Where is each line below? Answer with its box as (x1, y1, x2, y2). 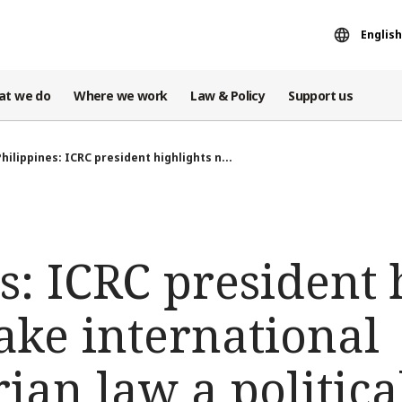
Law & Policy (190, 86, 266, 104)
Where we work (74, 86, 168, 104)
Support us (288, 86, 354, 104)
